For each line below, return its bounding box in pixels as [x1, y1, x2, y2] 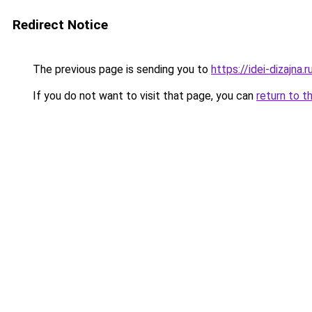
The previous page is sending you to [30, 63, 211, 76]
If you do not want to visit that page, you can [30, 89, 256, 102]
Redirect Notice [13, 17, 108, 33]
